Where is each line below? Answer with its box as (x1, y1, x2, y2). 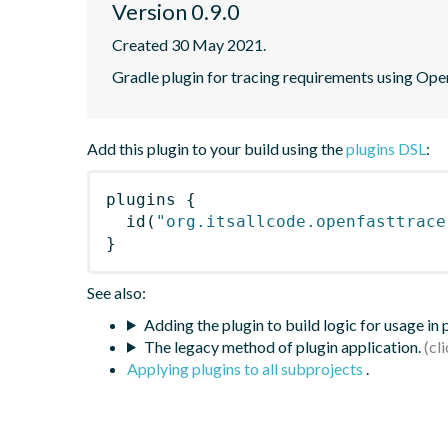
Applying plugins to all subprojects (127, 358, 366, 378)
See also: (87, 282, 146, 302)
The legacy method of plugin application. (143, 336, 421, 356)
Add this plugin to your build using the (87, 138, 346, 158)
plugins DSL (346, 138, 426, 158)
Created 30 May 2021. (112, 34, 266, 54)
